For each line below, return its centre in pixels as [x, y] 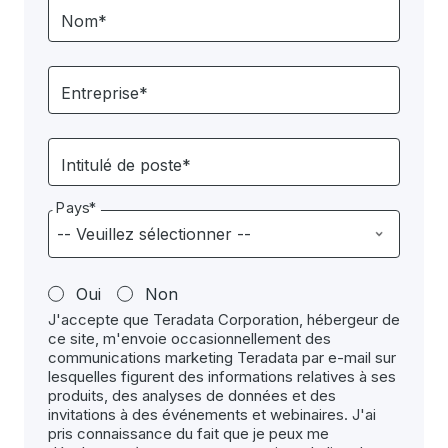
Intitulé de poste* [126, 165]
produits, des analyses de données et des [192, 395]
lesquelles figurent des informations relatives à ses [222, 376]
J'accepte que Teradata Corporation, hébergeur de [224, 319]
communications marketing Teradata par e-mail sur [222, 357]
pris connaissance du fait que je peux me [188, 433]
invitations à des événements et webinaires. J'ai [212, 414]
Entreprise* [104, 93]
